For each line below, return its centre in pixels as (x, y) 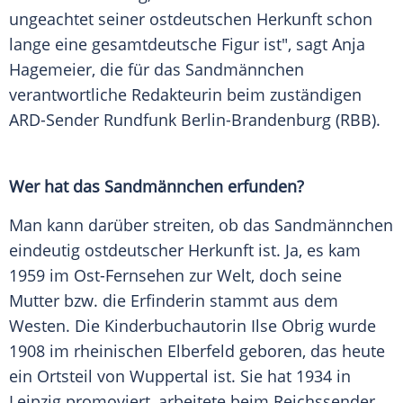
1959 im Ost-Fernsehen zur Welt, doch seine (175, 276)
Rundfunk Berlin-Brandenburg (217, 120)
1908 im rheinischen (88, 351)
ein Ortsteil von (69, 376)
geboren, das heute (310, 351)
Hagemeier (50, 70)
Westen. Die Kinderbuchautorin (130, 326)
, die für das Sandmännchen (198, 70)
